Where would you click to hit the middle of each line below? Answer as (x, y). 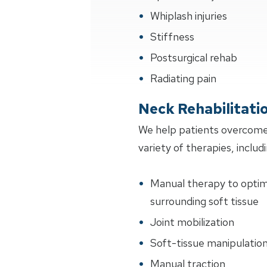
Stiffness (172, 37)
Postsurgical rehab (194, 58)
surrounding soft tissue (204, 201)
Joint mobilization (192, 222)
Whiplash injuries (189, 16)
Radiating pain (183, 78)
